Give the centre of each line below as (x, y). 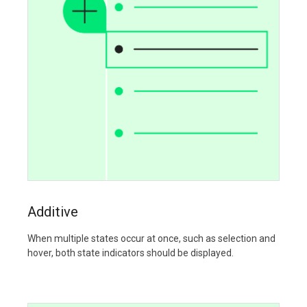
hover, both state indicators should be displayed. (131, 253)
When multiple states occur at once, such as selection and (151, 239)
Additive (53, 212)
